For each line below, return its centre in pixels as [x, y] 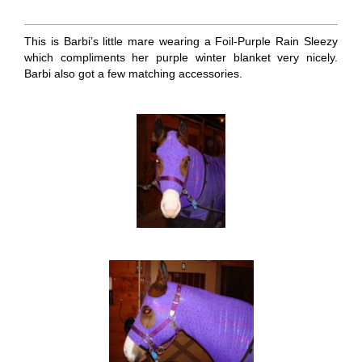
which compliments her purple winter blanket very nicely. [181, 58]
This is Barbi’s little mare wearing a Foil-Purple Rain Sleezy [181, 42]
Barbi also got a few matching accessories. [133, 74]
